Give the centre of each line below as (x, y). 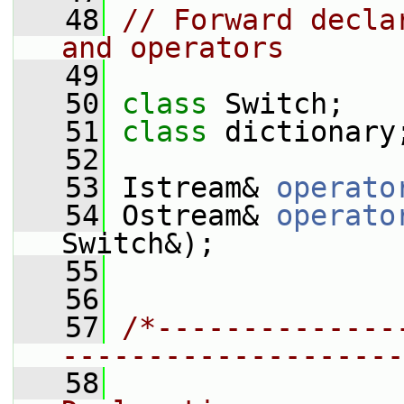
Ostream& (190, 216)
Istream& (190, 188)
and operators (173, 48)
